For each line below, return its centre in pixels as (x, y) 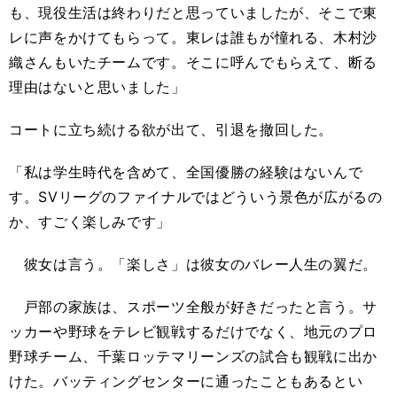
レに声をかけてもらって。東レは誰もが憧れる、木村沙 (193, 37)
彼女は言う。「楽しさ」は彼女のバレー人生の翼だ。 (193, 264)
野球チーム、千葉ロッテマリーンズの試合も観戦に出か (193, 356)
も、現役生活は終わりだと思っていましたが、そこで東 (193, 12)
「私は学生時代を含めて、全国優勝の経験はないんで (186, 171)
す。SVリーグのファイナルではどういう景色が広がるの (196, 196)
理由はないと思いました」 (97, 86)
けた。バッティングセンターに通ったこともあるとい (186, 381)
